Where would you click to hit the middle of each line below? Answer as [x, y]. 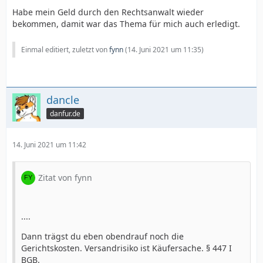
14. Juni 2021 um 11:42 [49, 145]
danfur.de [65, 113]
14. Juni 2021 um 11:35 [164, 50]
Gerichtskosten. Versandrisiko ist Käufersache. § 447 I [127, 248]
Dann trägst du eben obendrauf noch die [102, 236]
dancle [63, 100]
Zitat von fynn [65, 178]
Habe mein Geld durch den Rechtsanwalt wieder [108, 12]
